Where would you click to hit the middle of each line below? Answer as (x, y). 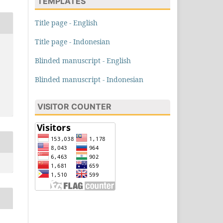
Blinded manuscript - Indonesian (89, 79)
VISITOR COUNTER (74, 107)
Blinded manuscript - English (83, 60)
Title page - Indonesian (72, 41)
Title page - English (66, 22)
